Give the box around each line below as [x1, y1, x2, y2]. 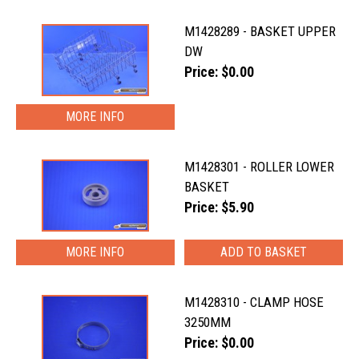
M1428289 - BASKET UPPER [184, 23, 337, 39]
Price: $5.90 [184, 200, 255, 216]
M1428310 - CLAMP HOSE [184, 294, 325, 310]
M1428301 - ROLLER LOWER [184, 159, 335, 175]
